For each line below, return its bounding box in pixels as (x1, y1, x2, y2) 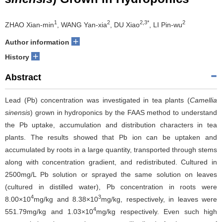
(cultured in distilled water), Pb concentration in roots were (5, 182, 217, 191)
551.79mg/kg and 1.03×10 (5, 207, 93, 216)
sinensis (5, 108, 30, 116)
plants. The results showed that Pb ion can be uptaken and (5, 133, 217, 141)
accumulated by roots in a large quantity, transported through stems (5, 145, 217, 154)
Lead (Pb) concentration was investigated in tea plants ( (5, 96, 190, 104)
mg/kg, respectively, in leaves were (101, 195, 217, 203)
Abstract (5, 72, 41, 82)
